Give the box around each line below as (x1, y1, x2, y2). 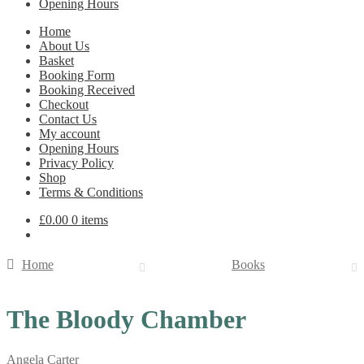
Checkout (39, 97, 89, 111)
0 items (71, 213, 108, 227)
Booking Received (39, 83, 135, 97)
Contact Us (39, 112, 97, 126)
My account (39, 127, 100, 141)
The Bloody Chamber (6, 305, 246, 335)
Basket (39, 54, 74, 67)
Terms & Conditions (39, 185, 143, 199)
